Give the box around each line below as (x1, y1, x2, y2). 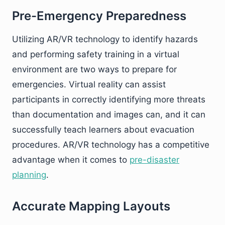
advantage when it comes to (12, 154, 130, 165)
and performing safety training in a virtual (12, 49, 179, 59)
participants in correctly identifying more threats (12, 94, 205, 104)
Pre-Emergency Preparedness (12, 8, 186, 23)
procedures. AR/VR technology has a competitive (12, 139, 209, 150)
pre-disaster (130, 154, 179, 165)
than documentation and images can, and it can (12, 109, 205, 120)
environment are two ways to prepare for (12, 64, 177, 74)
